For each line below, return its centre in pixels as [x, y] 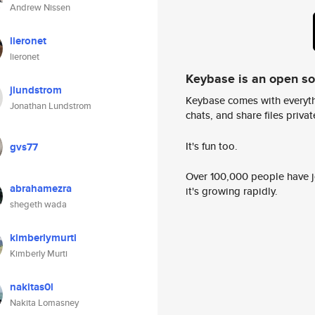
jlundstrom [36, 90]
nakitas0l [32, 287]
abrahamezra [41, 188]
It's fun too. [212, 146]
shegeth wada [38, 204]
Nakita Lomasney [44, 303]
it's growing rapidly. [232, 191]
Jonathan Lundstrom [51, 106]
